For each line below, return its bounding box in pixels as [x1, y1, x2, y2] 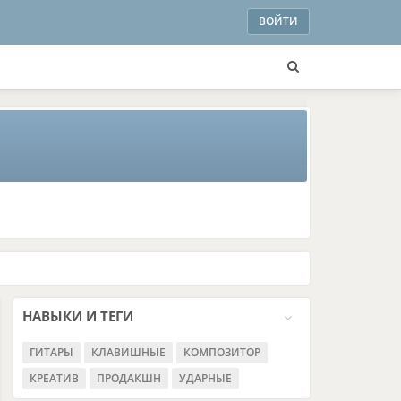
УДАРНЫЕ [179, 371, 232, 386]
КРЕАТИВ [30, 371, 79, 386]
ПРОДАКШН [97, 371, 161, 386]
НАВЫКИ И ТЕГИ [22, 307, 133, 325]
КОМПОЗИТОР [183, 345, 260, 360]
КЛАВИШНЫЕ [91, 345, 166, 360]
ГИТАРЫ [30, 345, 73, 360]
